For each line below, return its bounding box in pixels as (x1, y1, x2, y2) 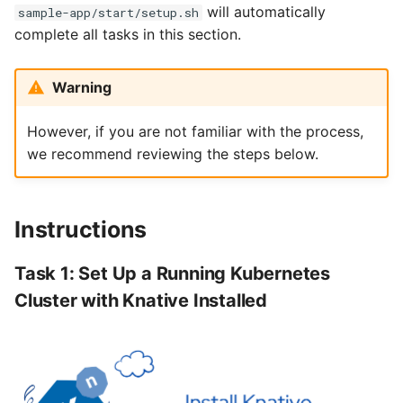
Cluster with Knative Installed (14, 289, 268, 311)
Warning (51, 78, 112, 97)
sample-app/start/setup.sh (18, 4, 199, 21)
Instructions (14, 215, 147, 243)
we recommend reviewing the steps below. (26, 145, 318, 164)
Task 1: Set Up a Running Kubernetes (14, 262, 330, 284)
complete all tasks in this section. (14, 24, 241, 43)
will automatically (202, 2, 326, 21)
